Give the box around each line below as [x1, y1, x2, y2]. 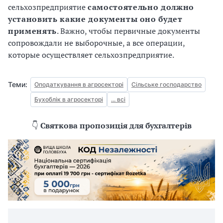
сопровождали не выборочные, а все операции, [8, 37, 185, 48]
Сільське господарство [131, 81, 202, 88]
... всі [111, 96, 125, 103]
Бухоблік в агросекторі [34, 96, 103, 103]
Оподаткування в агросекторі [34, 81, 123, 88]
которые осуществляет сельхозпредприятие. [8, 49, 174, 60]
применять [8, 25, 57, 36]
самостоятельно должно [88, 1, 194, 12]
